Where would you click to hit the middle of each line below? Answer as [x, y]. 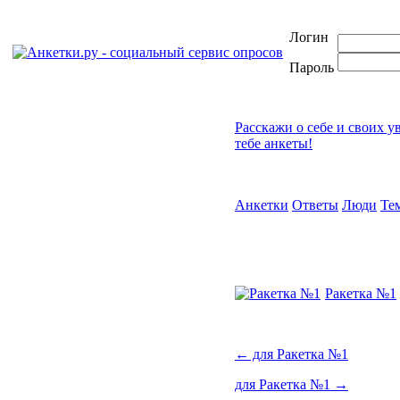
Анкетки [262, 205]
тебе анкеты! [274, 143]
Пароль [312, 67]
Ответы [315, 205]
